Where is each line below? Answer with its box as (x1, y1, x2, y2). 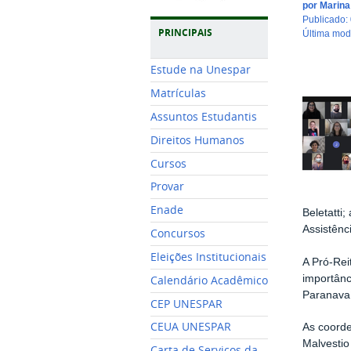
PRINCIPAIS (158, 26, 212, 40)
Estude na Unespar (150, 63, 251, 78)
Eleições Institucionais (150, 249, 266, 264)
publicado (309, 14, 346, 25)
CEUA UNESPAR (150, 320, 231, 335)
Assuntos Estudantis (150, 109, 257, 124)
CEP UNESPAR (150, 296, 223, 311)
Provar (150, 179, 184, 194)
